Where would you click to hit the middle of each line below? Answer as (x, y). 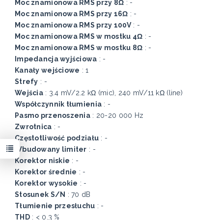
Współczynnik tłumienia (58, 104)
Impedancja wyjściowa (56, 59)
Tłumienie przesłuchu (55, 206)
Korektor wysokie (46, 183)
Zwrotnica (33, 127)
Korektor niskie (42, 161)
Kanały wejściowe (47, 70)
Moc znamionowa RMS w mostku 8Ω (79, 48)
